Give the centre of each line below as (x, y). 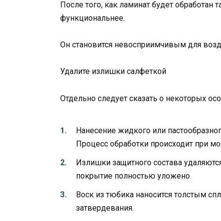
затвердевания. (105, 208)
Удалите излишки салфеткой (113, 72)
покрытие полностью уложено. (134, 176)
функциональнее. (92, 18)
